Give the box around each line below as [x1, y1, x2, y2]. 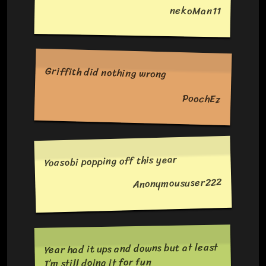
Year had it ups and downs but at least [44, 238, 218, 259]
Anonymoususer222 [132, 173, 222, 194]
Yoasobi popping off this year [44, 151, 177, 172]
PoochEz [182, 89, 221, 108]
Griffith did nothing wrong [45, 62, 167, 83]
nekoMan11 [169, 1, 221, 20]
